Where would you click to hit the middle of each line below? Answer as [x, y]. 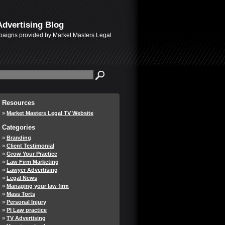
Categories [19, 127]
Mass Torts [21, 194]
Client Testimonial [30, 146]
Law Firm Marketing [33, 162]
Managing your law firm [38, 186]
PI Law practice [27, 210]
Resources [18, 103]
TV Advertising [26, 218]
